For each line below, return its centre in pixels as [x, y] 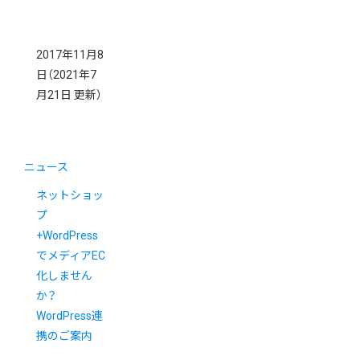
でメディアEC [71, 256]
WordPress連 [70, 316]
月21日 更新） [69, 95]
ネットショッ [70, 196]
